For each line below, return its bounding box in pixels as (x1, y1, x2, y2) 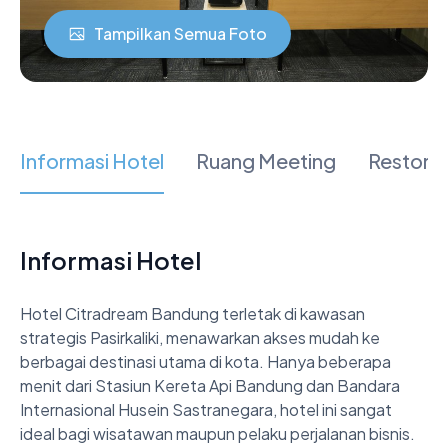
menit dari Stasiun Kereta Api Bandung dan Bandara (20, 374, 400, 396)
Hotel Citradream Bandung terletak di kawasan (20, 302, 365, 324)
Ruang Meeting (196, 147, 336, 173)
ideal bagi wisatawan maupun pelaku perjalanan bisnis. (20, 422, 415, 444)
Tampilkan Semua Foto (94, 22, 267, 44)
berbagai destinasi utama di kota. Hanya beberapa (20, 350, 391, 372)
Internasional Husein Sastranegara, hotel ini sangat (20, 398, 392, 420)
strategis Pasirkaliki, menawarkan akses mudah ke (20, 326, 380, 348)
